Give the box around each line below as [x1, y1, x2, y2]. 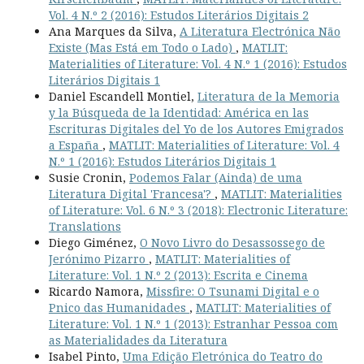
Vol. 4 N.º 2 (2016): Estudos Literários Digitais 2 [48, 6, 309, 23]
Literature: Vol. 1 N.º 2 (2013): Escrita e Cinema [48, 266, 308, 283]
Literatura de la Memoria [197, 88, 340, 104]
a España [48, 136, 102, 153]
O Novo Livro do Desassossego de [139, 234, 325, 250]
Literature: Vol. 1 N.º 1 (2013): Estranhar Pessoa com [48, 315, 338, 331]
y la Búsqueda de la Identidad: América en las [48, 104, 309, 120]
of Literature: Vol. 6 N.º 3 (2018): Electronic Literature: [48, 201, 348, 218]
